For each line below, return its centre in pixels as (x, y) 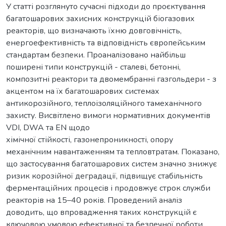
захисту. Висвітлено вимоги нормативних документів (108, 115)
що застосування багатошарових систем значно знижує (111, 164)
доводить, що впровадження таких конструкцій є (101, 212)
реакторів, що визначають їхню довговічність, (94, 31)
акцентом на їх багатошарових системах (83, 91)
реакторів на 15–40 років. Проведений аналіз (94, 200)
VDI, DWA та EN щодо (48, 127)
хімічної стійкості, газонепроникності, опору (90, 139)
